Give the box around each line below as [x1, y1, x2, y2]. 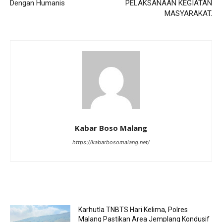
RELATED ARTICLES [16, 181, 78, 190]
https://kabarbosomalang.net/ [72, 139, 150, 146]
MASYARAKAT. [164, 9, 212, 18]
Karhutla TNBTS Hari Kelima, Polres [78, 206, 188, 214]
